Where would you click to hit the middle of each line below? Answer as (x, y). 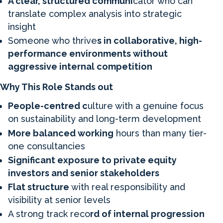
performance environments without (88, 54)
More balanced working (61, 133)
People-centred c (48, 106)
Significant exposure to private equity (92, 160)
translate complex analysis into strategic (95, 13)
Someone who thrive (53, 41)
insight (22, 26)
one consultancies (47, 146)
